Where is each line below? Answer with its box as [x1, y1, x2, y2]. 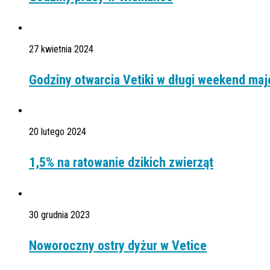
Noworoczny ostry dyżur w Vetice [29, 237, 207, 253]
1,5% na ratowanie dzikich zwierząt [29, 155, 213, 171]
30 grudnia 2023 [29, 209, 90, 221]
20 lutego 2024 [29, 126, 86, 138]
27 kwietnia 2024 [29, 43, 93, 55]
